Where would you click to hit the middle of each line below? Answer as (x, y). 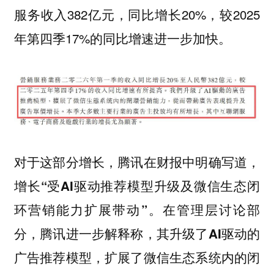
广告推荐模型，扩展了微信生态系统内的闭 (137, 257)
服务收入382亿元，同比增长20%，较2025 (137, 14)
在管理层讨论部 (211, 209)
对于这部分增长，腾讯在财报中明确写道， (137, 162)
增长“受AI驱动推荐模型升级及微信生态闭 (137, 186)
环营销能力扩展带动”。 (88, 210)
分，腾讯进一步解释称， (85, 233)
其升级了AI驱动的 (208, 234)
